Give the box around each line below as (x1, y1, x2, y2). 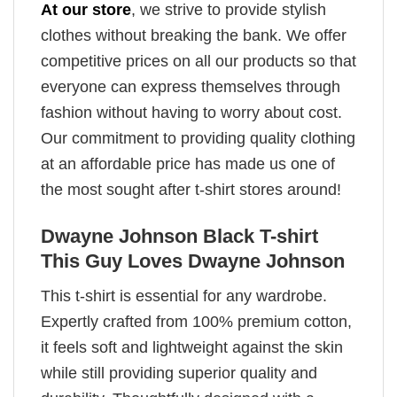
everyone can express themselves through (41, 78, 340, 97)
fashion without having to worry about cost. (41, 104, 342, 122)
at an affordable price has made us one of (41, 155, 335, 174)
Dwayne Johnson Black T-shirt (41, 224, 318, 247)
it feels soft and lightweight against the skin (41, 338, 343, 356)
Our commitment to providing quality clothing (41, 129, 355, 148)
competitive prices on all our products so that (41, 52, 356, 71)
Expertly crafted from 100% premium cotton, (41, 312, 352, 331)
